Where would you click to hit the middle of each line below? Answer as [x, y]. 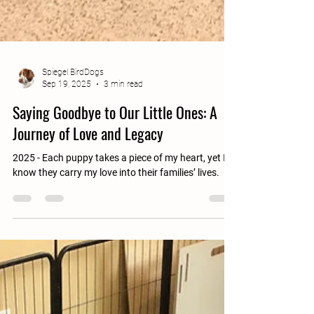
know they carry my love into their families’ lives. [116, 200]
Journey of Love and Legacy [88, 161]
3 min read [123, 112]
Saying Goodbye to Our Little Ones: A [115, 140]
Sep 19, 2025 [67, 112]
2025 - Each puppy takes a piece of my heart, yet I [119, 186]
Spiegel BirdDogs [73, 100]
